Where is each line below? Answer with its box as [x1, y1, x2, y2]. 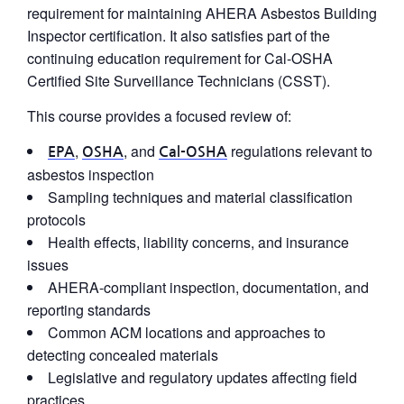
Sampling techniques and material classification [48, 186, 353, 207]
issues [27, 253, 69, 275]
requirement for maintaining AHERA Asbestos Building [27, 2, 377, 23]
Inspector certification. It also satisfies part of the [27, 24, 330, 46]
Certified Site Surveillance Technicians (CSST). [27, 69, 330, 91]
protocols [27, 208, 86, 230]
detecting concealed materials [27, 344, 218, 365]
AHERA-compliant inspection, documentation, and [48, 276, 369, 298]
